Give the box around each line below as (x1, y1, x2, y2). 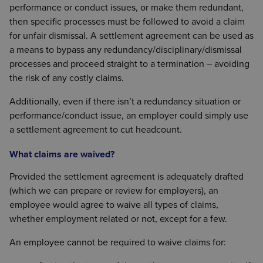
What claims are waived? (9, 148, 114, 160)
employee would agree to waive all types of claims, (9, 198, 218, 211)
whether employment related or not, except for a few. (9, 213, 227, 225)
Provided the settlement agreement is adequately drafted (9, 170, 244, 183)
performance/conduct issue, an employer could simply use (9, 109, 248, 122)
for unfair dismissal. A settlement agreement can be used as (9, 29, 254, 42)
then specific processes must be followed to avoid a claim (9, 15, 245, 28)
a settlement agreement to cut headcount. (9, 123, 182, 136)
